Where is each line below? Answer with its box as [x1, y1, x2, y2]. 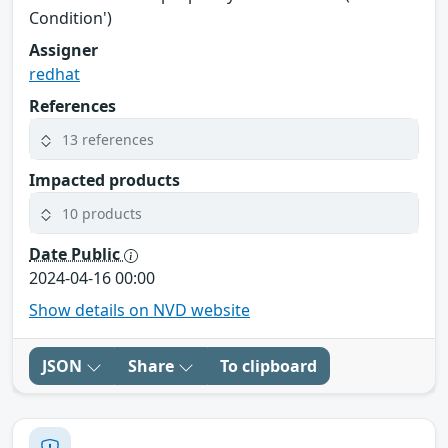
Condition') [29, 7, 112, 30]
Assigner [29, 39, 98, 62]
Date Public [29, 243, 124, 266]
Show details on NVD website [29, 299, 250, 322]
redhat [29, 63, 80, 86]
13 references [62, 129, 154, 149]
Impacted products [29, 169, 180, 192]
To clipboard [220, 355, 317, 378]
